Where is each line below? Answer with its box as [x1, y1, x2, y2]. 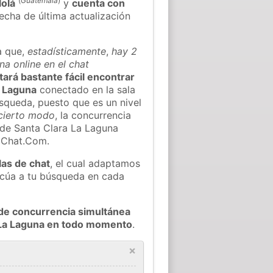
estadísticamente [27, 44, 107, 57]
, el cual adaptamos [50, 157, 141, 169]
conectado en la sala [37, 83, 136, 96]
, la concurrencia [55, 108, 132, 121]
